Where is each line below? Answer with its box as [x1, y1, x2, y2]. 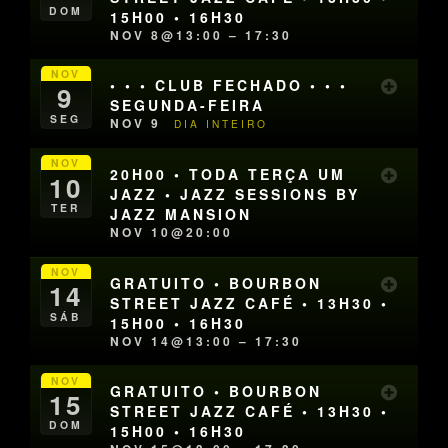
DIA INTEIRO [174, 116, 269, 132]
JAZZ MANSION [110, 204, 253, 225]
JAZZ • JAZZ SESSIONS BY [110, 184, 361, 205]
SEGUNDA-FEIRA [110, 95, 266, 116]
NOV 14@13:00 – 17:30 [110, 331, 303, 350]
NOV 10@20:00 [110, 223, 234, 242]
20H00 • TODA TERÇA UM [110, 164, 347, 185]
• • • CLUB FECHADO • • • [110, 75, 349, 96]
